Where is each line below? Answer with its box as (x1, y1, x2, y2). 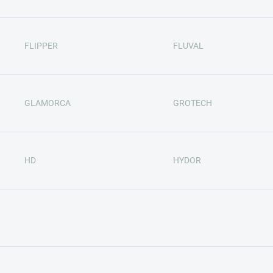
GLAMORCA (24, 98, 71, 108)
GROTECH (173, 98, 212, 108)
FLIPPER (24, 41, 58, 51)
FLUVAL (173, 41, 204, 51)
